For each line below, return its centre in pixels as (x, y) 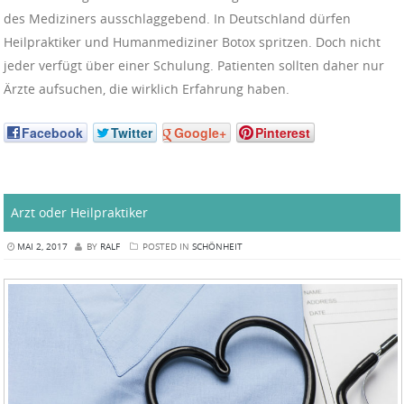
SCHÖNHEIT (217, 246)
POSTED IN (166, 246)
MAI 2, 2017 (42, 246)
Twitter (132, 133)
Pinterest (283, 133)
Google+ (200, 133)
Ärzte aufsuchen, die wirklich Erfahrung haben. (147, 88)
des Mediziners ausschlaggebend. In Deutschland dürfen (177, 18)
